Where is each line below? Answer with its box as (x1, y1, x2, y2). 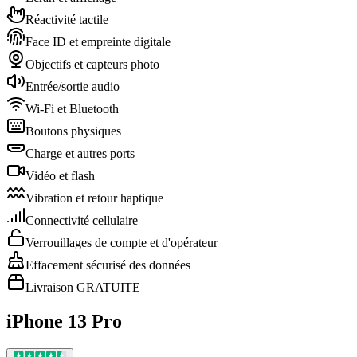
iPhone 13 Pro (6, 310, 122, 331)
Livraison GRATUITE (25, 280, 140, 294)
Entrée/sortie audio (25, 80, 120, 93)
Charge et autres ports (25, 147, 135, 160)
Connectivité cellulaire (25, 214, 138, 227)
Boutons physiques (25, 124, 121, 138)
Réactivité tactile (25, 13, 108, 26)
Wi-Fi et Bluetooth (25, 102, 119, 116)
